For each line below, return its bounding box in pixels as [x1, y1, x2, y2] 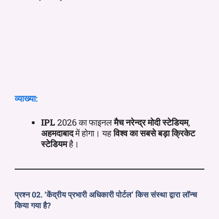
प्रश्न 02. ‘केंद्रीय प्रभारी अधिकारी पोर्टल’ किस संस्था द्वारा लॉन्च [15, 189, 197, 199]
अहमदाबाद [41, 127, 73, 139]
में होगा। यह [73, 127, 113, 139]
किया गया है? [15, 199, 51, 210]
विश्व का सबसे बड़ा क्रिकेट [113, 127, 195, 139]
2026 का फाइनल [57, 116, 114, 128]
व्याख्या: [15, 92, 38, 104]
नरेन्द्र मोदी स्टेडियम [126, 116, 188, 128]
